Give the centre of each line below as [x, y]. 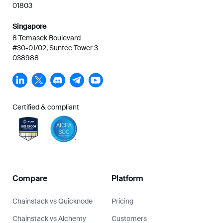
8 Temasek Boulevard [47, 38]
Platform [127, 178]
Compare [30, 178]
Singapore [29, 26]
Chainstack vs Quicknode [53, 201]
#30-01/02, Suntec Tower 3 [55, 48]
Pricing [122, 201]
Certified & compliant [46, 107]
